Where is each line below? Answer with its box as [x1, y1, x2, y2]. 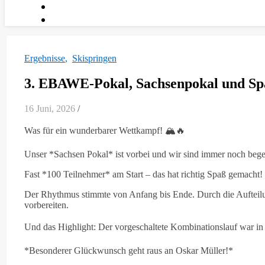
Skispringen [72, 53, 117, 63]
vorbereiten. [24, 199, 73, 210]
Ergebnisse [24, 53, 65, 63]
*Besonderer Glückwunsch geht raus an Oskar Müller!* [24, 245, 238, 256]
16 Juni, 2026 [24, 103, 75, 114]
